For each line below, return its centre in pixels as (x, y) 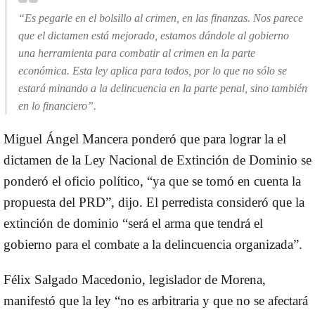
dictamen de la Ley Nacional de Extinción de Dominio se (157, 160)
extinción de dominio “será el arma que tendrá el (133, 223)
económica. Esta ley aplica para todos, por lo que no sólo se (153, 70)
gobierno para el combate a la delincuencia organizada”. (153, 244)
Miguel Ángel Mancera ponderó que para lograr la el (145, 139)
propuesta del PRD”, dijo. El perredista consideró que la (154, 202)
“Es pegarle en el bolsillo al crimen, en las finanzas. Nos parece (161, 18)
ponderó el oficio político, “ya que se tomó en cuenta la (152, 181)
